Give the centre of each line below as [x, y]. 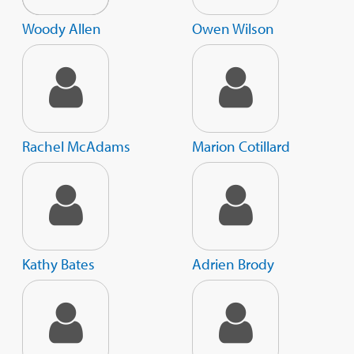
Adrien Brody [233, 264]
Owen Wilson [233, 29]
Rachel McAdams [76, 147]
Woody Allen [62, 29]
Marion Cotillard [241, 147]
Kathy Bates [58, 264]
